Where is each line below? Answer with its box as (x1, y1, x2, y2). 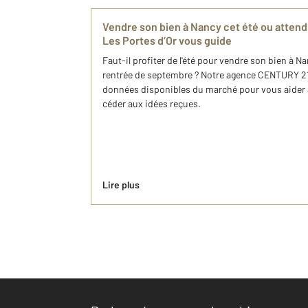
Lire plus (102, 179, 140, 190)
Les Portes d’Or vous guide (102, 34, 232, 47)
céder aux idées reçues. (102, 98, 201, 109)
